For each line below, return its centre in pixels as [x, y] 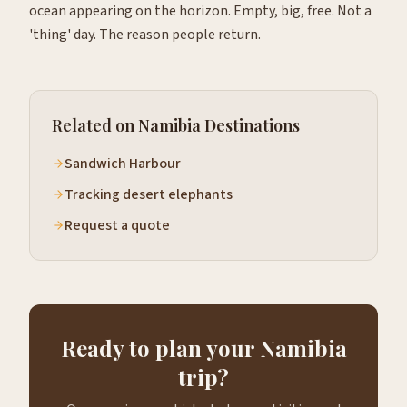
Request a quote [117, 225]
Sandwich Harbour [123, 164]
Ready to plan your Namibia [203, 348]
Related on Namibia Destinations [176, 125]
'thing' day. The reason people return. [145, 35]
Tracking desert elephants [149, 194]
